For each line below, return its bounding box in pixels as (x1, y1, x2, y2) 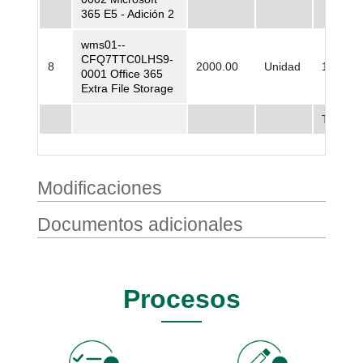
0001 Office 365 (81, 67, 163, 81)
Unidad (264, 60, 301, 74)
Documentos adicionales (37, 214, 243, 236)
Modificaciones (37, 177, 162, 199)
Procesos (122, 284, 241, 314)
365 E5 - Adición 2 (81, 7, 174, 21)
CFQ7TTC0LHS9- (81, 53, 173, 66)
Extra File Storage (81, 82, 173, 96)
